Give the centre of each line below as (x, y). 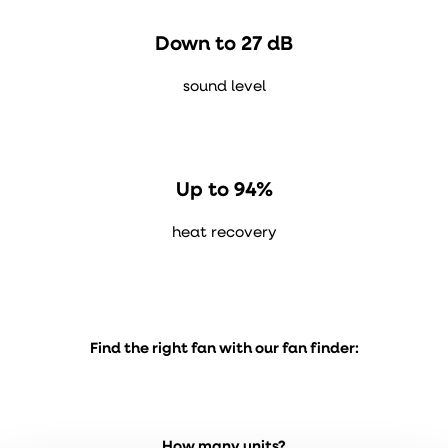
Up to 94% (224, 191)
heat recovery (224, 233)
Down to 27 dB (224, 45)
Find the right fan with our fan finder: (224, 349)
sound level (224, 87)
